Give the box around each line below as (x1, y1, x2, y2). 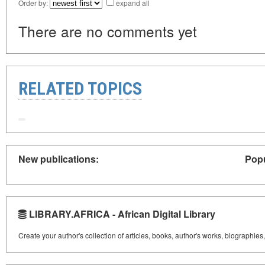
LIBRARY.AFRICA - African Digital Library (27, 206, 215, 221)
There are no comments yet (18, 21, 197, 42)
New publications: (18, 151, 99, 166)
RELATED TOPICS (18, 78, 142, 99)
